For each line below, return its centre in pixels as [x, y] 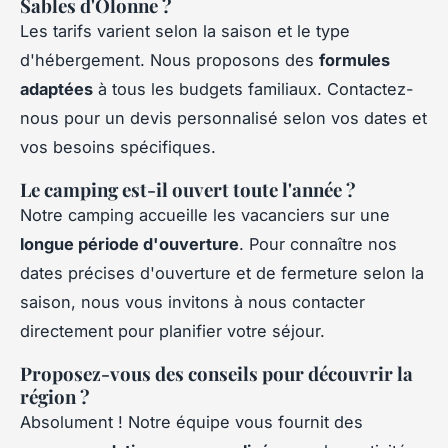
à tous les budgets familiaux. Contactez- [253, 89]
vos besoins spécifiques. [118, 147]
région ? [55, 397]
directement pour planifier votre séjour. [172, 331]
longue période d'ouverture [129, 244]
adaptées [56, 89]
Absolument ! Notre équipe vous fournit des [191, 422]
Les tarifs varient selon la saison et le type [185, 31]
